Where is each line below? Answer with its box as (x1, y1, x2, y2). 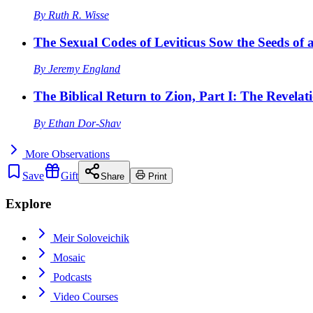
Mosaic (53, 252, 85, 264)
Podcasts (53, 271, 92, 284)
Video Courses (53, 291, 118, 303)
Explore (6, 196, 51, 212)
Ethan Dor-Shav (48, 117, 121, 129)
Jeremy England (48, 63, 120, 75)
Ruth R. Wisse (48, 8, 109, 21)
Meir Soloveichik (53, 232, 129, 245)
